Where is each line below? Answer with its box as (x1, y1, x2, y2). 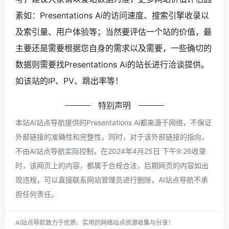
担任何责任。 (15, 189, 58, 198)
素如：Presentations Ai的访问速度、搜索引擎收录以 (15, 10, 209, 20)
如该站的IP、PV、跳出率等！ (15, 75, 123, 86)
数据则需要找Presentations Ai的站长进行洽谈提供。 (15, 59, 209, 70)
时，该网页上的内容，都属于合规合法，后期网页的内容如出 (15, 161, 209, 170)
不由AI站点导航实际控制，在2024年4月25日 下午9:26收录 (15, 146, 206, 155)
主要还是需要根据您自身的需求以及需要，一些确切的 (15, 42, 212, 53)
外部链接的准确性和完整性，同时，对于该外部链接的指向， (15, 132, 209, 141)
